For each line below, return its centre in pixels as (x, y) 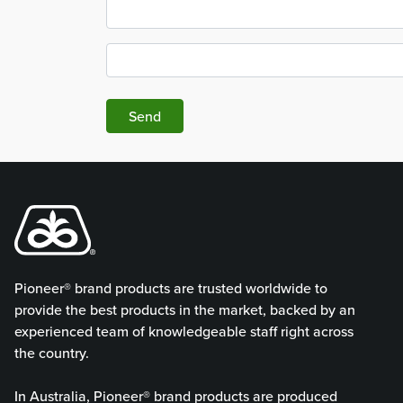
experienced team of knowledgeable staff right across (184, 331)
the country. (52, 352)
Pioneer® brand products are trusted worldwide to (171, 287)
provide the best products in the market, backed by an (185, 309)
